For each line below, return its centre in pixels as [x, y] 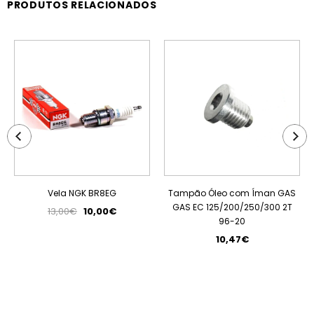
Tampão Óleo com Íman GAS [232, 193]
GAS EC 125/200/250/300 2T [232, 207]
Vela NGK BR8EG [82, 193]
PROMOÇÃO [130, 47]
